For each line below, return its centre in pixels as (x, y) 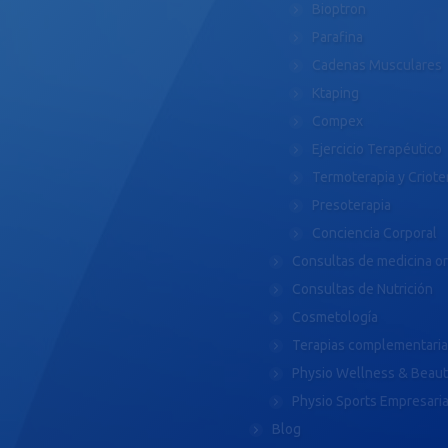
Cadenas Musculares (377, 65)
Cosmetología (335, 317)
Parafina (337, 37)
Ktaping (335, 93)
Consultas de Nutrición (362, 289)
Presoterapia (351, 205)
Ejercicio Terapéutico (377, 149)
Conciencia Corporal (374, 233)
